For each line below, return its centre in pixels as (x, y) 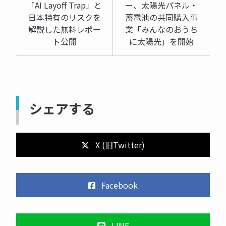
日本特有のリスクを (64, 17)
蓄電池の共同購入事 (162, 17)
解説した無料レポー (64, 30)
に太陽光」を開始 (162, 42)
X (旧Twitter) (119, 145)
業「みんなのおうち (162, 30)
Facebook (119, 185)
